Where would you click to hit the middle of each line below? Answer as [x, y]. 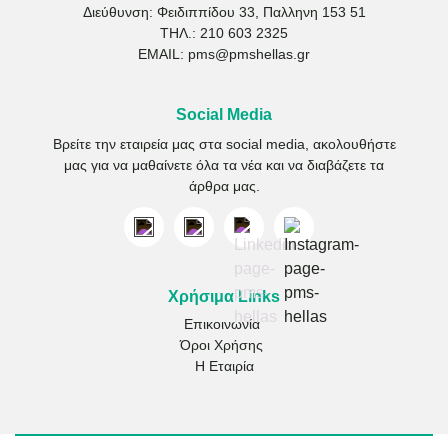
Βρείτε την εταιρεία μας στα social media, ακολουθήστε [224, 144]
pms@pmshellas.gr [249, 54]
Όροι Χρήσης [221, 345]
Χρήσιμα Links [224, 297]
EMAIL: [163, 54]
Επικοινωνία [221, 324]
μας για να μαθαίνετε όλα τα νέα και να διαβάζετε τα [224, 165]
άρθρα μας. [224, 186]
